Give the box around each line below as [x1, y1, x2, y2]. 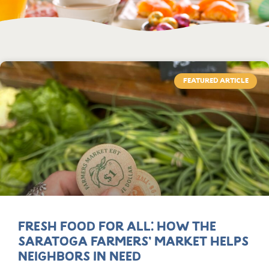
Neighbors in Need [18, 251, 141, 264]
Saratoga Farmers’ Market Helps [18, 236, 249, 249]
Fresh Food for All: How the [18, 221, 216, 234]
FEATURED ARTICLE [183, 77, 249, 85]
